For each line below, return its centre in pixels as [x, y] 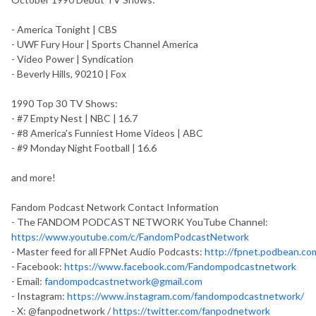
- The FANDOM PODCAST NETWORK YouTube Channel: [140, 221]
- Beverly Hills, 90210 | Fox [69, 73]
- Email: [28, 281]
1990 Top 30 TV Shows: [65, 103]
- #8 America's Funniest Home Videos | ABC [107, 133]
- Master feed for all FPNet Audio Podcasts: [108, 251]
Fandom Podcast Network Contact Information [115, 207]
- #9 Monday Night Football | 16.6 [84, 147]
